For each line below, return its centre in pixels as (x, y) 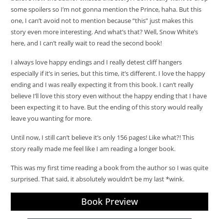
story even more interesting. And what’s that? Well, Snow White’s (104, 32)
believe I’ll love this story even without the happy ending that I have (109, 96)
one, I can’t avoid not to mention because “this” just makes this (102, 20)
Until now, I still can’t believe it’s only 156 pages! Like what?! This (102, 137)
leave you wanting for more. (52, 118)
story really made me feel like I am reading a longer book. (93, 148)
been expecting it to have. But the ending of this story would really (107, 107)
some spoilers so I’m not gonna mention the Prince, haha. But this (106, 9)
